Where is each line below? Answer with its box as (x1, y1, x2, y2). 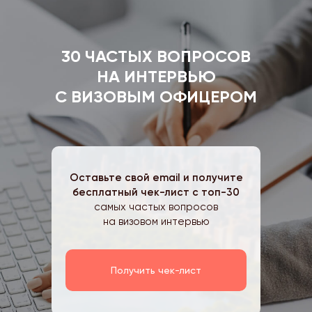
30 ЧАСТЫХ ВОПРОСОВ (61, 46, 251, 66)
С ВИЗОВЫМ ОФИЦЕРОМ (55, 86, 257, 107)
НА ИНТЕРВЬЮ (96, 66, 216, 86)
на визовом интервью (102, 215, 210, 228)
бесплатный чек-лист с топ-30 (72, 186, 240, 198)
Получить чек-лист (111, 264, 201, 276)
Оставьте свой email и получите (69, 171, 243, 184)
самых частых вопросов (94, 201, 218, 213)
